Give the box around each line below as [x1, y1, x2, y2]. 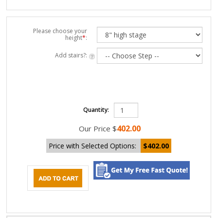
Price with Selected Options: [49, 141, 139, 150]
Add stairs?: [55, 51, 88, 59]
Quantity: [83, 106, 109, 114]
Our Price [78, 123, 110, 133]
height [65, 33, 83, 42]
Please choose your [33, 26, 88, 35]
